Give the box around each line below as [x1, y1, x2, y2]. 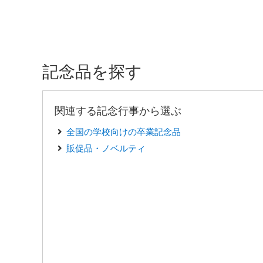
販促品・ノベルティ [66, 143, 146, 154]
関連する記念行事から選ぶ [55, 104, 181, 117]
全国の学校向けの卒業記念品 [66, 126, 181, 138]
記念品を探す [42, 62, 142, 82]
